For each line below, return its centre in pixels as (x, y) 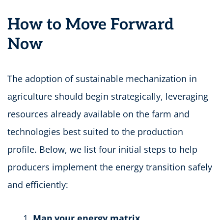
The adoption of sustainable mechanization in (102, 78)
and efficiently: (38, 184)
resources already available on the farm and (98, 114)
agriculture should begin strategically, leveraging (108, 96)
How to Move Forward (91, 24)
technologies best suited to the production (95, 131)
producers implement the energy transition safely (110, 167)
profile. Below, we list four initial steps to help (102, 149)
